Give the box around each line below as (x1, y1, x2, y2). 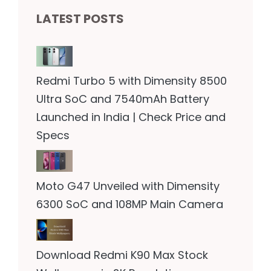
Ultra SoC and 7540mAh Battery (36, 91, 209, 107)
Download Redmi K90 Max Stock (36, 247, 208, 263)
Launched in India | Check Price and (36, 109, 226, 125)
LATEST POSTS (36, 10, 124, 28)
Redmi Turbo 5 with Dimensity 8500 (36, 73, 227, 89)
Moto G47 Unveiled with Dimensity (36, 178, 220, 194)
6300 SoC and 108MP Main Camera (36, 196, 223, 212)
